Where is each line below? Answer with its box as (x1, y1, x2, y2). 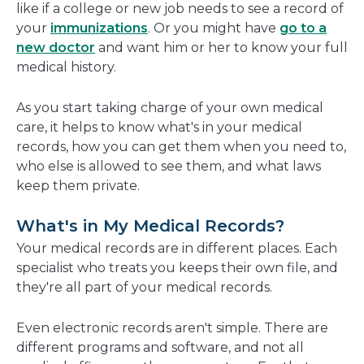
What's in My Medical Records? (16, 216, 284, 236)
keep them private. (16, 178, 140, 194)
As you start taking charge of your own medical (16, 100, 323, 116)
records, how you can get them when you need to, (16, 139, 346, 155)
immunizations (50, 20, 148, 37)
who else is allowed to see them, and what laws (16, 158, 321, 175)
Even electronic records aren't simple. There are (16, 320, 328, 336)
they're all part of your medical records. (16, 279, 272, 296)
